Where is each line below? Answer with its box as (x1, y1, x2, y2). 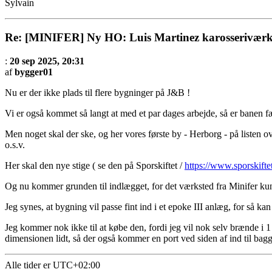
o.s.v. (5, 139, 25, 150)
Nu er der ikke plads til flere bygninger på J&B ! (5, 87, 190, 98)
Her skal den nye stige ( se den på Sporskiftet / (5, 160, 185, 171)
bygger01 (15, 66, 53, 77)
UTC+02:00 (53, 259, 100, 270)
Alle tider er (5, 259, 53, 270)
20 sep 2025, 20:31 (10, 55, 84, 66)
